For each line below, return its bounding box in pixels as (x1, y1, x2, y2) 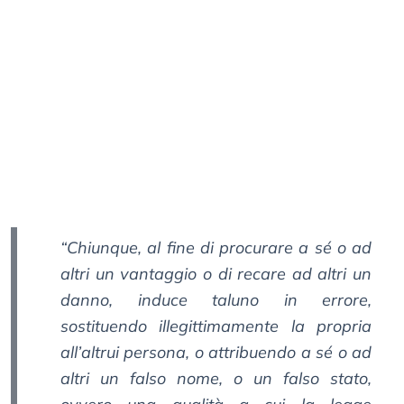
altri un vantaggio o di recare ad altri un (60, 263, 372, 285)
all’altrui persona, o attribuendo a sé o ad (60, 342, 372, 363)
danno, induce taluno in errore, (60, 289, 372, 311)
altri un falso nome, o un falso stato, (60, 368, 372, 390)
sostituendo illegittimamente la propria (60, 316, 372, 337)
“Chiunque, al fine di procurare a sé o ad (60, 237, 372, 259)
